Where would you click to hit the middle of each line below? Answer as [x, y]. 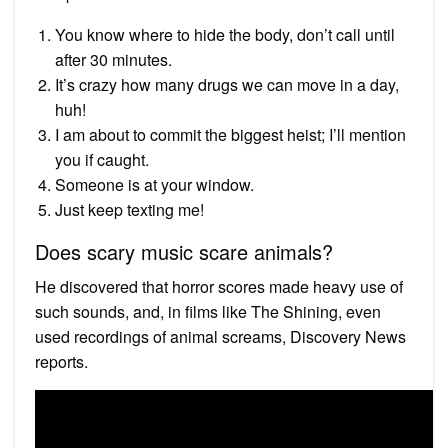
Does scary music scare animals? [184, 251]
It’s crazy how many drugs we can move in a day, [227, 84]
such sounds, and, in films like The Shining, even [208, 311]
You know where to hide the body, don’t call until [225, 34]
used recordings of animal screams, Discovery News [220, 336]
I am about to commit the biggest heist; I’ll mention [230, 134]
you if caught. [102, 159]
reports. [61, 361]
